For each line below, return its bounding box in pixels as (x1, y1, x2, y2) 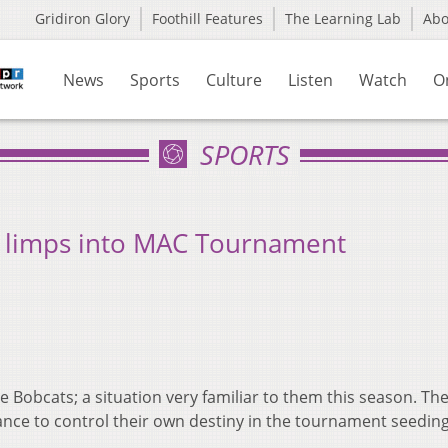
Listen (288, 69, 333, 91)
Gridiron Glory (35, 9, 130, 28)
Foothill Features (152, 9, 263, 28)
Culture (206, 69, 262, 91)
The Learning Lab (285, 9, 401, 28)
